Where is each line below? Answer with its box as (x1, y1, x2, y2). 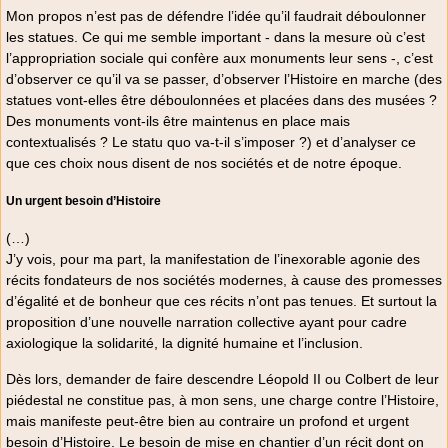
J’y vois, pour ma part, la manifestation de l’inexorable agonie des (6, 251, 420, 268)
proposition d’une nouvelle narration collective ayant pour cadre (6, 314, 407, 331)
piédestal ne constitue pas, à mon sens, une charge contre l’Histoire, (6, 391, 439, 408)
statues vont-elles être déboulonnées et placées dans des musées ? (6, 92, 437, 109)
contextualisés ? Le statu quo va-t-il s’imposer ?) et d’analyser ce (6, 134, 416, 151)
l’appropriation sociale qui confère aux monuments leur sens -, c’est (6, 50, 433, 67)
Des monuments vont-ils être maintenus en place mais (6, 113, 350, 130)
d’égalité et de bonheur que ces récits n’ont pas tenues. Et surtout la (6, 293, 437, 310)
